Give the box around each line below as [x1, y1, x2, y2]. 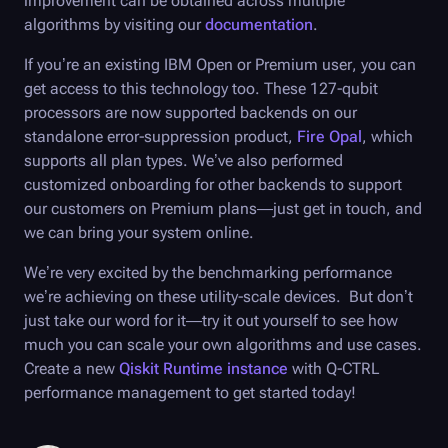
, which [362, 126, 413, 146]
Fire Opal [297, 126, 362, 146]
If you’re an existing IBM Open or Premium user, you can [24, 54, 416, 74]
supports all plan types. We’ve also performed [24, 150, 343, 170]
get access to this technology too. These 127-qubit [24, 78, 378, 98]
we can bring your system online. [24, 222, 254, 242]
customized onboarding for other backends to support [24, 174, 402, 194]
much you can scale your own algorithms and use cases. [24, 335, 422, 355]
